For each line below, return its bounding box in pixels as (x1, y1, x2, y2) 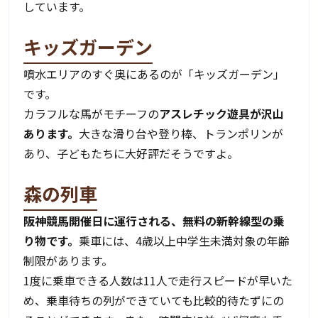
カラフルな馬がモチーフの (23, 105, 160, 123)
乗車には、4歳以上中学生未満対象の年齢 (79, 232, 290, 250)
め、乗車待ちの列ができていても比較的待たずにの (23, 292, 285, 309)
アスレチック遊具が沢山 (159, 105, 285, 123)
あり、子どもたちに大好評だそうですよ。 (23, 145, 239, 163)
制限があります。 (23, 252, 114, 270)
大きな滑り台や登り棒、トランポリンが (79, 125, 284, 143)
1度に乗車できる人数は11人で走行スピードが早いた (23, 272, 293, 290)
